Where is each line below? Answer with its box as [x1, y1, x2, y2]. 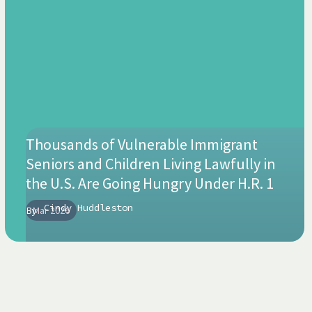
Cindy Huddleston [44, 201, 134, 214]
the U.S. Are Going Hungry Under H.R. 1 [26, 173, 274, 194]
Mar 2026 [33, 204, 70, 217]
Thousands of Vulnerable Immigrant [26, 134, 258, 155]
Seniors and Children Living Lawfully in [26, 154, 276, 174]
